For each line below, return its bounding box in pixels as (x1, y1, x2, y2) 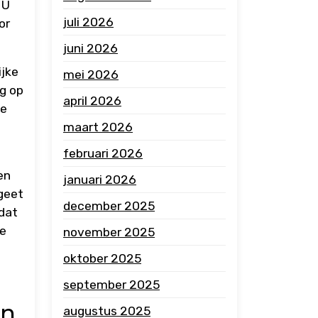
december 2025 (63, 199, 155, 213)
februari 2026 (63, 146, 143, 160)
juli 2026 (63, 15, 114, 29)
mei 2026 (63, 67, 119, 82)
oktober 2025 (63, 251, 141, 265)
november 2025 (63, 225, 155, 239)
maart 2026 (63, 120, 133, 134)
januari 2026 (63, 172, 136, 187)
